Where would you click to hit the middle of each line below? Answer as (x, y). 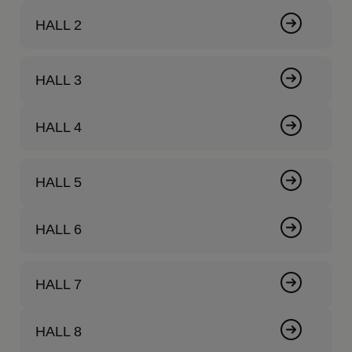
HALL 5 (59, 183)
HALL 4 (59, 128)
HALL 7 (59, 285)
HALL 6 (59, 230)
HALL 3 (59, 81)
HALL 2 (59, 26)
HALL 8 (59, 332)
